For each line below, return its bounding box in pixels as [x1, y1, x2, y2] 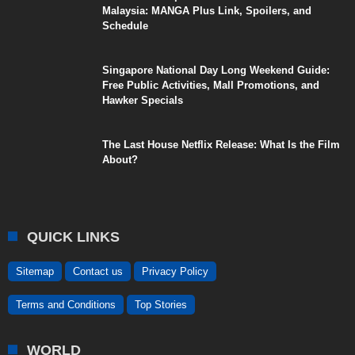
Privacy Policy [142, 265, 208, 277]
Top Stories [135, 298, 187, 311]
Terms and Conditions [16, 298, 116, 311]
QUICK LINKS [27, 228, 120, 245]
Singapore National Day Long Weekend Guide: [102, 63, 330, 76]
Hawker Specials [102, 94, 183, 106]
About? [102, 153, 138, 166]
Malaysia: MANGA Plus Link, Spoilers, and [102, 4, 311, 17]
